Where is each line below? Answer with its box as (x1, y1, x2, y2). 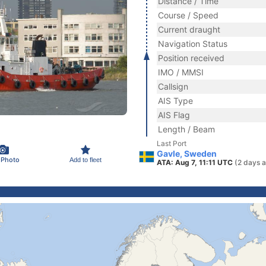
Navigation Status (158, 39, 227, 49)
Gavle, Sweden (157, 148, 217, 159)
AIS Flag (158, 110, 190, 120)
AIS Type (158, 96, 193, 106)
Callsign (158, 81, 188, 91)
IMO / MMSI (158, 67, 204, 77)
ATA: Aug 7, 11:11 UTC (157, 158, 235, 167)
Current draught (158, 24, 220, 34)
